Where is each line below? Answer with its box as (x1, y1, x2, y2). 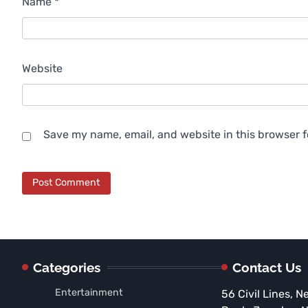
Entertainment (55, 286, 123, 298)
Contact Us (232, 259, 301, 275)
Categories (33, 259, 100, 275)
